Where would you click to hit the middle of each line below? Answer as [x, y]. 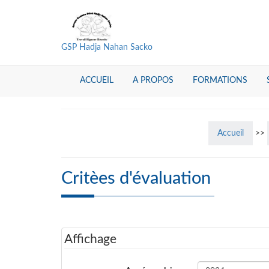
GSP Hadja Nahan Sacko [107, 47]
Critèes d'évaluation [136, 179]
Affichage [90, 239]
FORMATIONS [220, 80]
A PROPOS [153, 80]
